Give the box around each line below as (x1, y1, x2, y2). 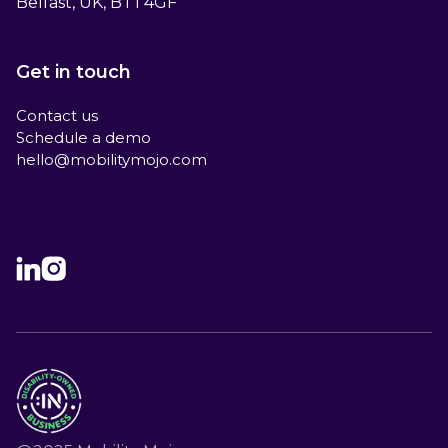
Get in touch (16, 61, 131, 84)
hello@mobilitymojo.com (16, 150, 207, 170)
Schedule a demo (16, 128, 151, 148)
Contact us (16, 106, 98, 126)
